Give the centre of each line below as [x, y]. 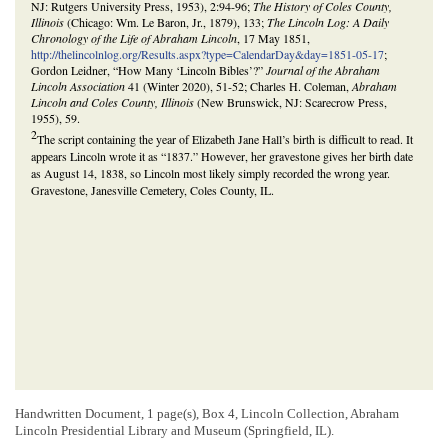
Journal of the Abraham [323, 70]
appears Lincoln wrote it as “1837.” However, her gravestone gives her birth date [222, 156]
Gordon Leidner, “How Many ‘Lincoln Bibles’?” [148, 70]
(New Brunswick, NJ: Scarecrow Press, [290, 102]
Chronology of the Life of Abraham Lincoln [134, 38]
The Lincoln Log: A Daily [328, 22]
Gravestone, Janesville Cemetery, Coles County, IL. [152, 190]
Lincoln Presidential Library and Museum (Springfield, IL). [174, 431]
